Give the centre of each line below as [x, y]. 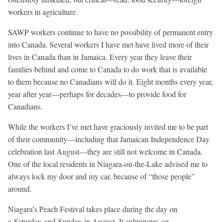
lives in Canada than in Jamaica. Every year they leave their [100, 57]
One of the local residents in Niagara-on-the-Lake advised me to [108, 164]
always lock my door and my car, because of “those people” [101, 176]
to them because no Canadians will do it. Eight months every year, [111, 82]
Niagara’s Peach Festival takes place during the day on [93, 209]
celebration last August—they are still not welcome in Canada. [105, 152]
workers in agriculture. [43, 12]
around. [20, 189]
